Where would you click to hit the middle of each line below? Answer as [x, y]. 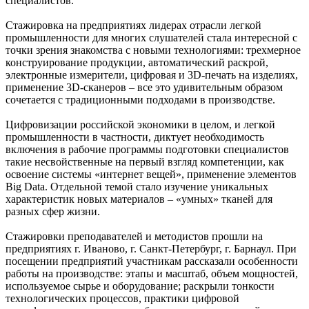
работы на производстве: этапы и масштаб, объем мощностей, [152, 274]
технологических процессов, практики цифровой [122, 299]
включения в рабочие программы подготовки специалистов [147, 150]
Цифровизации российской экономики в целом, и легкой [140, 125]
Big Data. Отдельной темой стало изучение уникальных [137, 187]
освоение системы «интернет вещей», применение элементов [151, 175]
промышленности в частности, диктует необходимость [135, 137]
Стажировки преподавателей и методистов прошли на [134, 237]
